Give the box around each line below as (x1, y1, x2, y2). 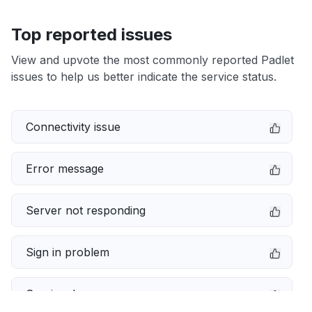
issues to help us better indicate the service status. (11, 70, 276, 84)
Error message (26, 162, 104, 175)
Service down (26, 287, 98, 301)
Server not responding (26, 203, 146, 217)
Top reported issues (11, 24, 172, 45)
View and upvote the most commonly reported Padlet (11, 53, 294, 67)
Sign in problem (26, 245, 109, 259)
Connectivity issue (26, 120, 120, 134)
